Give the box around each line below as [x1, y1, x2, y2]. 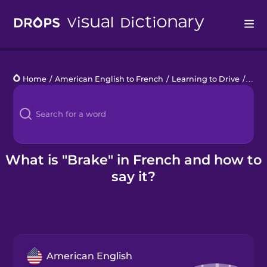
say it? [111, 167, 156, 185]
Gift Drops [13, 201, 56, 212]
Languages [13, 82, 61, 92]
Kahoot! [13, 142, 46, 152]
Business [13, 172, 53, 182]
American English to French [55, 74, 164, 83]
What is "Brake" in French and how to [5, 151, 262, 168]
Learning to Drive [172, 74, 240, 83]
